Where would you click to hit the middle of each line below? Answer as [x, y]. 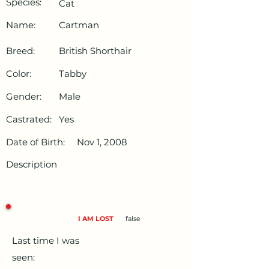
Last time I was [46, 241]
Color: [19, 74]
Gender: [24, 97]
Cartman [79, 25]
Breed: [20, 51]
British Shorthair [95, 51]
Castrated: [29, 119]
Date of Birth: [35, 142]
